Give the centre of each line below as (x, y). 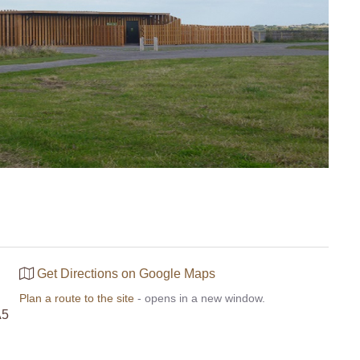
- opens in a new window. (200, 298)
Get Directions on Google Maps (126, 273)
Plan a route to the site (77, 298)
